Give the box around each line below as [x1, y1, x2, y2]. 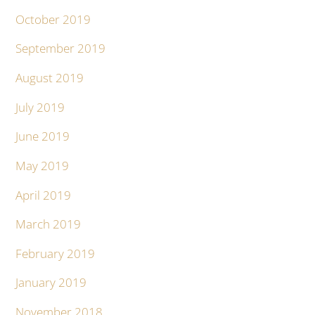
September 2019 [15, 40, 106, 57]
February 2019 [15, 245, 96, 262]
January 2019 [15, 274, 87, 291]
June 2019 [15, 128, 70, 145]
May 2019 [15, 157, 70, 174]
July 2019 [15, 98, 65, 115]
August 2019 [15, 69, 84, 86]
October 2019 [15, 11, 91, 27]
